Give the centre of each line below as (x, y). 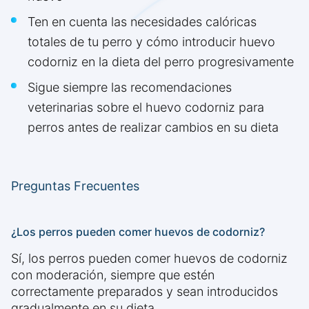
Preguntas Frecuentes (75, 186)
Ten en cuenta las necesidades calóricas (142, 22)
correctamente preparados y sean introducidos (144, 292)
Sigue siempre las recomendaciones (130, 88)
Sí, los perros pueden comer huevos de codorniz (149, 259)
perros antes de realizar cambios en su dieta (153, 128)
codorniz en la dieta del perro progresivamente (161, 62)
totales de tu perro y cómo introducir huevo (151, 42)
